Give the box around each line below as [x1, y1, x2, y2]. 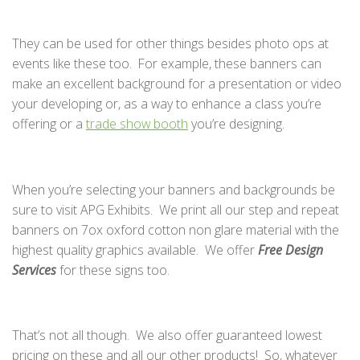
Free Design [258, 240, 323, 259]
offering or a [12, 114, 86, 133]
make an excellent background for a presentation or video [12, 74, 342, 92]
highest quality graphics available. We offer [12, 240, 258, 259]
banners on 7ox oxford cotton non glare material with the [12, 220, 339, 239]
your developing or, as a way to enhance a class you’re [12, 94, 321, 112]
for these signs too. [56, 260, 170, 279]
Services [12, 260, 56, 279]
